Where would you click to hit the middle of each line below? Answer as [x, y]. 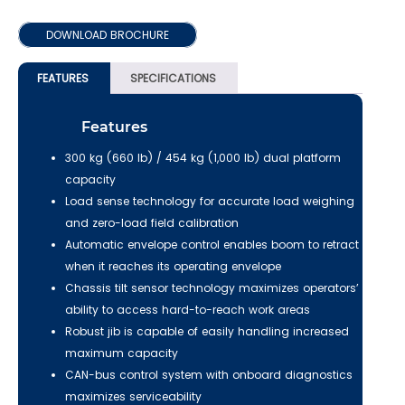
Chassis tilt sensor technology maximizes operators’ [212, 288]
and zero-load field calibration [152, 223]
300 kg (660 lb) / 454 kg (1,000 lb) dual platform [203, 158]
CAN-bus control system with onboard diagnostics [209, 375]
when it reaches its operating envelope [173, 267]
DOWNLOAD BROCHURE [108, 34]
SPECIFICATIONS [173, 78]
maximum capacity [122, 353]
